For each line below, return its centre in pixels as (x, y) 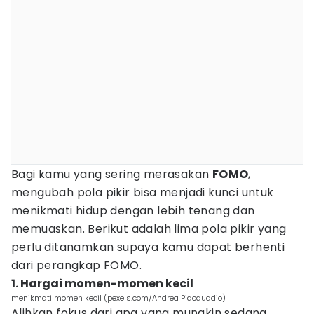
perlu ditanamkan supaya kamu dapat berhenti (148, 247)
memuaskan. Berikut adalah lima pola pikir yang (149, 229)
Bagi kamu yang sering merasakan (112, 174)
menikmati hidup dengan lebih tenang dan (133, 211)
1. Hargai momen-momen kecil (102, 284)
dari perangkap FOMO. (76, 265)
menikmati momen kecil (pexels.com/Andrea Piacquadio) (118, 298)
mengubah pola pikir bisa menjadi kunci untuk (143, 192)
